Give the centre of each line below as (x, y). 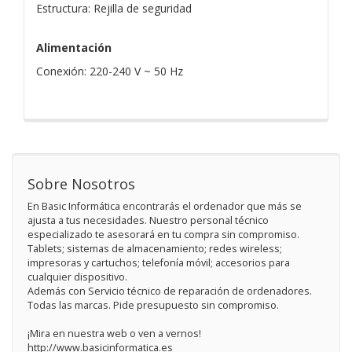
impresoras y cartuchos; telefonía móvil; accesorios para (159, 262)
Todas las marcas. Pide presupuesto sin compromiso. (153, 305)
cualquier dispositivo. (77, 277)
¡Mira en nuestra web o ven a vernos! (114, 333)
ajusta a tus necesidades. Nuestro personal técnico (148, 220)
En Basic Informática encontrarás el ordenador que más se (165, 206)
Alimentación (74, 47)
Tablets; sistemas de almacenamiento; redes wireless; (155, 248)
